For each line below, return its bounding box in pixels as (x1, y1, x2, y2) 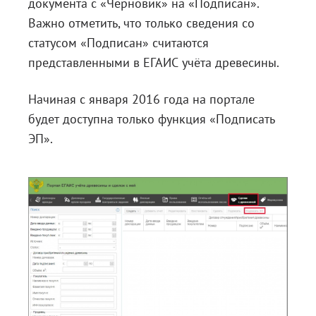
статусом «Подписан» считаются (28, 35, 209, 51)
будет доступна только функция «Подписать (28, 111, 275, 128)
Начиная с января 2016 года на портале (28, 91, 255, 108)
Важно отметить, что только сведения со (28, 15, 255, 32)
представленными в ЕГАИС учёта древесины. (28, 54, 279, 71)
